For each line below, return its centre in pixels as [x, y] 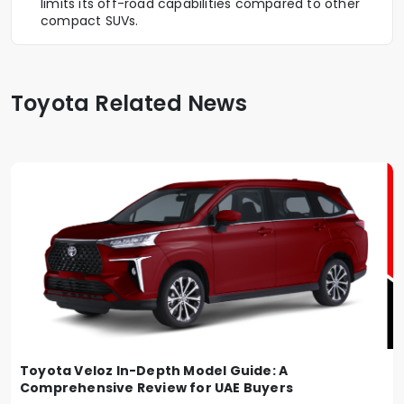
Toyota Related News [129, 103]
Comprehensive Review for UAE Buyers [156, 388]
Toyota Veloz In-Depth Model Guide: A [154, 371]
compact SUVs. [90, 20]
